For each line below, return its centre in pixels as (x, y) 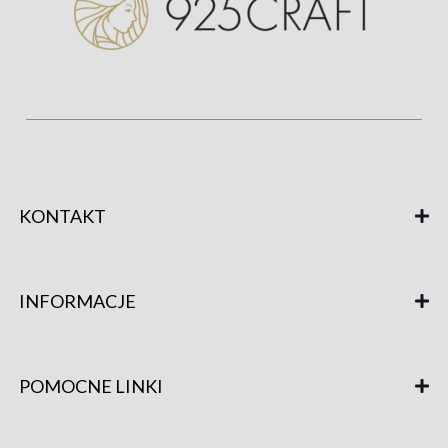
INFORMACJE (77, 300)
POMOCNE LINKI (91, 385)
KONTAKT (62, 215)
